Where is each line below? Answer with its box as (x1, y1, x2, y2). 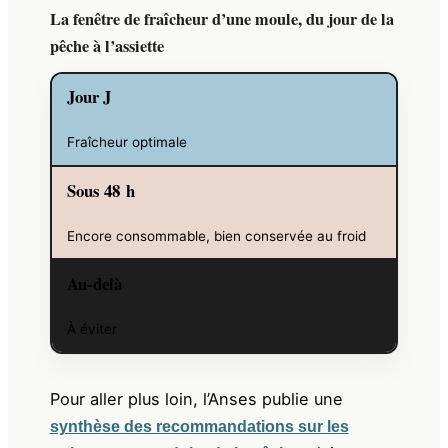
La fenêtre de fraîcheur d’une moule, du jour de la (49, 6, 394, 31)
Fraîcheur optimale (67, 134, 188, 151)
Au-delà (67, 270, 123, 296)
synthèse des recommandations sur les (49, 417, 349, 435)
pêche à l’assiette (49, 33, 164, 58)
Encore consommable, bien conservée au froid (67, 227, 367, 244)
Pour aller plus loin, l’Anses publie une (49, 388, 343, 409)
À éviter (67, 320, 118, 337)
